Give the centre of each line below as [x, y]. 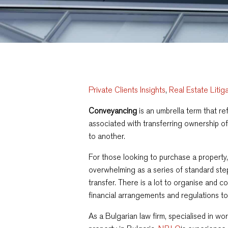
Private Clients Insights [127, 90]
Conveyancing [113, 111]
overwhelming [112, 170]
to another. [107, 136]
